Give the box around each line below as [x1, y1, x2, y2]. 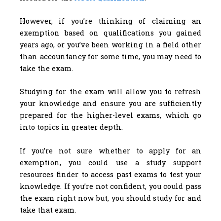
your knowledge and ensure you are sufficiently [20, 99, 201, 109]
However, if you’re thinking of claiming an [20, 16, 201, 26]
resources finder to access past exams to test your [20, 169, 201, 179]
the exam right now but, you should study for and [20, 193, 201, 203]
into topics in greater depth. [20, 122, 123, 132]
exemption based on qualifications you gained [20, 28, 201, 37]
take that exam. [20, 205, 76, 215]
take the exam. [20, 63, 73, 73]
